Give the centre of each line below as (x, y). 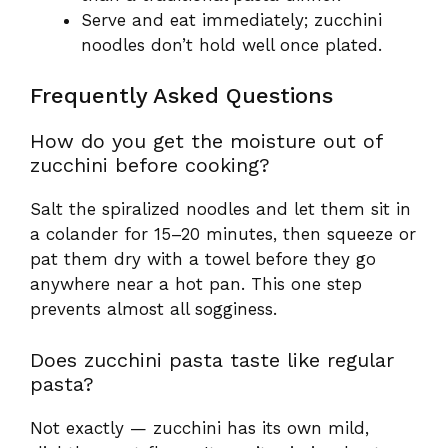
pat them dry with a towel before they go (203, 259)
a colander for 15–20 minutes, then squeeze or (223, 234)
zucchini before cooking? (150, 165)
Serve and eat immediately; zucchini (231, 19)
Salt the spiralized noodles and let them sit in (220, 209)
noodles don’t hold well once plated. (231, 44)
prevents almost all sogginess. (153, 309)
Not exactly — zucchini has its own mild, (199, 427)
